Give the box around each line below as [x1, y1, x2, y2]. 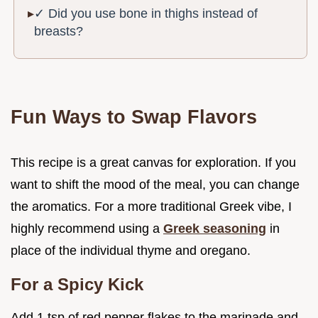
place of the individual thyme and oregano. [11, 243, 251, 258]
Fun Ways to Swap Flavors [11, 105, 257, 128]
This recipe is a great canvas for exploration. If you [11, 155, 296, 170]
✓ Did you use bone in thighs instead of [34, 6, 258, 21]
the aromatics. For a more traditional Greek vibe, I [11, 199, 292, 214]
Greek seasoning [163, 221, 266, 236]
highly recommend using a [11, 221, 163, 236]
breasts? [34, 23, 84, 38]
